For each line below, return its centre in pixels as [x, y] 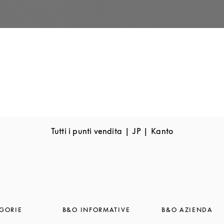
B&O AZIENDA [187, 210]
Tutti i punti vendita [86, 131]
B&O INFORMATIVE [96, 210]
